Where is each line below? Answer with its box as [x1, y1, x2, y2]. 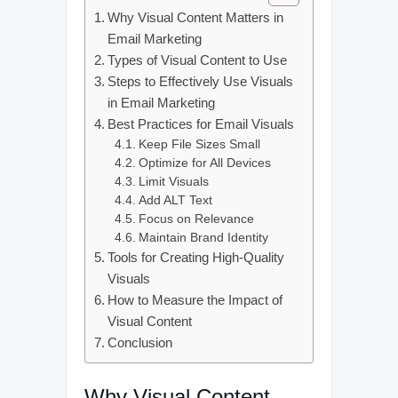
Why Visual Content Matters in [107, 9, 284, 25]
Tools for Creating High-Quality [107, 249, 285, 265]
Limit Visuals [138, 174, 209, 188]
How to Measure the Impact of [107, 291, 283, 307]
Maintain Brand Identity [138, 230, 268, 244]
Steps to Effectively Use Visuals [107, 73, 294, 89]
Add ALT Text [138, 193, 212, 207]
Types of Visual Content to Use [107, 52, 288, 68]
